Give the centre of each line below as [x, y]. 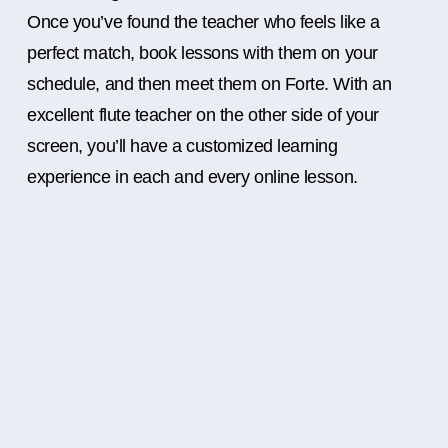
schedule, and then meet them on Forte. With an [209, 84]
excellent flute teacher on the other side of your [203, 115]
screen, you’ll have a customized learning [182, 146]
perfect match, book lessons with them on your [202, 53]
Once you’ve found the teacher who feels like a [203, 22]
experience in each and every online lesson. [192, 177]
